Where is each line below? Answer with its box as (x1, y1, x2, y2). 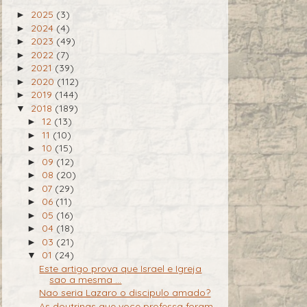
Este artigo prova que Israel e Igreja (39, 262, 202, 275)
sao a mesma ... (49, 273, 122, 286)
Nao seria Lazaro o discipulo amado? (39, 286, 211, 299)
